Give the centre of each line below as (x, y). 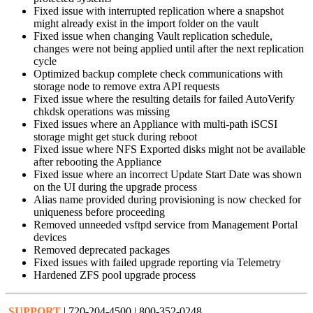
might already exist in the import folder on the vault (146, 23)
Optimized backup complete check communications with (158, 73)
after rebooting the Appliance (97, 161)
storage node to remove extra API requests (126, 86)
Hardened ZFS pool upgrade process (115, 275)
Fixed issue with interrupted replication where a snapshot (159, 10)
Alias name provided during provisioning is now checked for (167, 199)
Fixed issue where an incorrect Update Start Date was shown (168, 174)
